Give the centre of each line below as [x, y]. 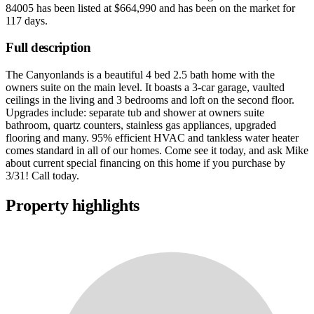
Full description [49, 48]
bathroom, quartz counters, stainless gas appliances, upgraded [141, 125]
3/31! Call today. [42, 176]
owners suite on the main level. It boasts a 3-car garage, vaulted [145, 88]
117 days [25, 20]
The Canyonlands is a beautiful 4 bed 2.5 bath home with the [140, 75]
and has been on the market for [226, 8]
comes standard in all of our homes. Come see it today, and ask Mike [157, 151]
